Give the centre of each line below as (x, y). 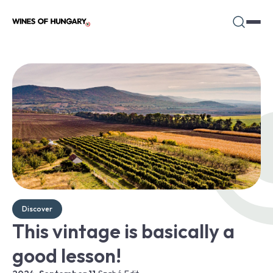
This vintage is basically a (123, 231)
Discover (37, 208)
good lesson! (67, 255)
